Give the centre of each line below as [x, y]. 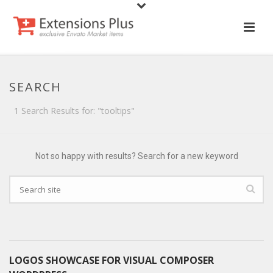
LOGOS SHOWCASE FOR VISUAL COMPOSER [112, 260]
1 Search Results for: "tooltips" [74, 111]
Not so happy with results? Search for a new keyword [136, 156]
